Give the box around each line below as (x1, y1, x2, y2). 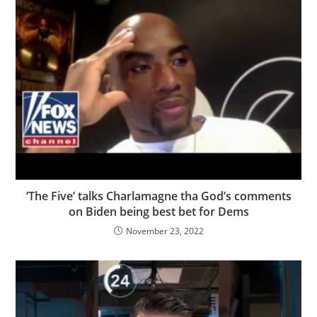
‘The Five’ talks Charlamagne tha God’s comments (25, 188, 292, 204)
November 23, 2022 (125, 224, 204, 237)
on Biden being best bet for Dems (68, 203, 249, 219)
